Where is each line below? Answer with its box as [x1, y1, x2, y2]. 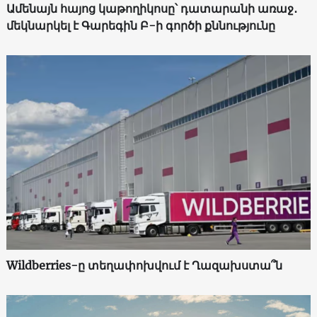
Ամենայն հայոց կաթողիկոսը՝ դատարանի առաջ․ [6, 1, 297, 16]
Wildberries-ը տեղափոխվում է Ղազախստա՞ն [6, 258, 282, 272]
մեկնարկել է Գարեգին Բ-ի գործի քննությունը [6, 18, 275, 33]
